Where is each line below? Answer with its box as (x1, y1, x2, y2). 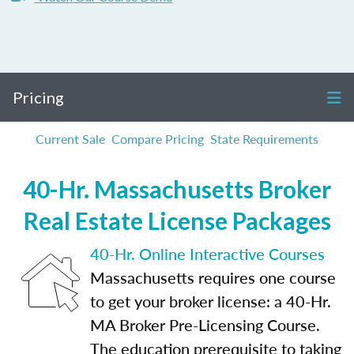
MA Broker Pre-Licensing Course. (90, 314, 320, 336)
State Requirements (210, 130, 318, 148)
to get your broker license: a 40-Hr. (90, 290, 331, 312)
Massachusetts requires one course (90, 266, 336, 288)
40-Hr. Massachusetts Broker (23, 175, 331, 203)
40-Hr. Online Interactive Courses (90, 243, 325, 265)
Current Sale (36, 130, 105, 148)
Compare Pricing (111, 130, 204, 148)
